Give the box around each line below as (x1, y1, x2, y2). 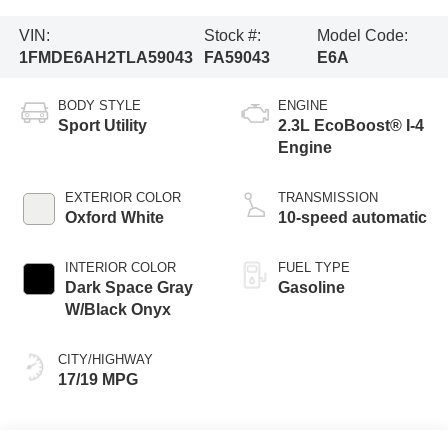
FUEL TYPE (278, 259, 350, 275)
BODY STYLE (57, 97, 141, 113)
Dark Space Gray (64, 278, 193, 296)
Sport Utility (57, 116, 147, 134)
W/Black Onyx (64, 300, 171, 318)
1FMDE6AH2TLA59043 (18, 48, 193, 66)
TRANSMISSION (278, 189, 378, 205)
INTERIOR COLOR (64, 259, 176, 275)
